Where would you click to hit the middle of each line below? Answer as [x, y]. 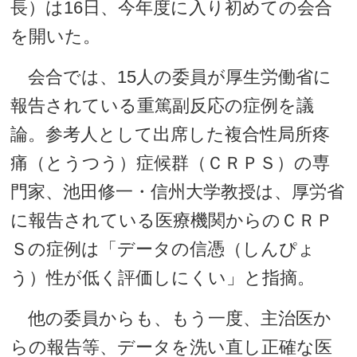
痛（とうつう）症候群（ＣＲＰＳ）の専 [171, 163]
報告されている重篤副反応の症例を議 [163, 106]
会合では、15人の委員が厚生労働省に [171, 77]
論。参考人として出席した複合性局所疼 [171, 134]
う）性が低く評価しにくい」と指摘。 [163, 278]
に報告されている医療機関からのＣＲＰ [172, 220]
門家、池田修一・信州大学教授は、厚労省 [178, 192]
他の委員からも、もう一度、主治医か [171, 318]
